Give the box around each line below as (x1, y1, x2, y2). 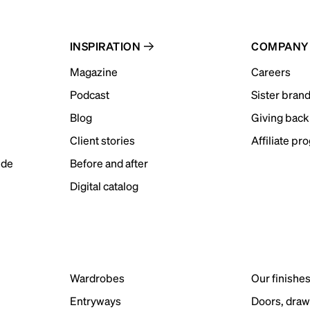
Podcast (69, 87, 109, 102)
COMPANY (251, 39, 309, 53)
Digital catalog (69, 179, 138, 193)
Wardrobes (69, 271, 125, 285)
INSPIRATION (69, 39, 141, 53)
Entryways (69, 293, 121, 308)
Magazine (69, 64, 118, 79)
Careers (251, 64, 291, 79)
